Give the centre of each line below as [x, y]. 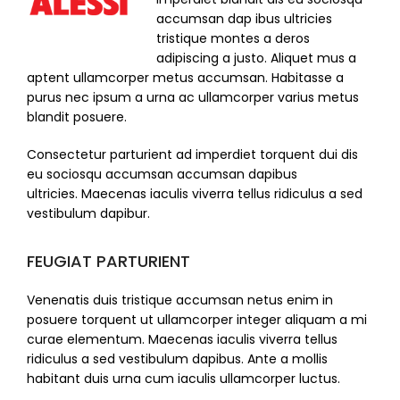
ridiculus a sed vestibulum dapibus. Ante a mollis [177, 359]
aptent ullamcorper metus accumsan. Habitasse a [185, 78]
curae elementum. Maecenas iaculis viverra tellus [182, 340]
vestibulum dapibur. [88, 214]
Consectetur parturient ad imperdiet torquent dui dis [192, 155]
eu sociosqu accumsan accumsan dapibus [162, 175]
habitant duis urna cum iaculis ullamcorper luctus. [183, 379]
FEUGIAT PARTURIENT [108, 262]
